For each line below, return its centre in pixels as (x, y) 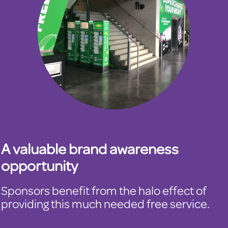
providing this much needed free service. (105, 204)
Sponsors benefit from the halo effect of (104, 190)
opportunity (39, 165)
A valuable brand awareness (90, 148)
